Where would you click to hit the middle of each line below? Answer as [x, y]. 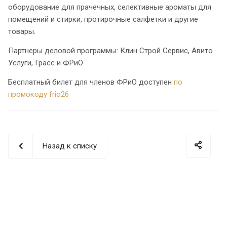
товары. [22, 32]
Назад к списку [70, 146]
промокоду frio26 [39, 94]
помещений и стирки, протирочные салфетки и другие [103, 20]
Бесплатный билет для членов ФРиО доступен [91, 82]
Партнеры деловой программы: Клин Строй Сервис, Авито [110, 51]
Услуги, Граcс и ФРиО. [46, 63]
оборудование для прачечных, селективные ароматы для [110, 7]
